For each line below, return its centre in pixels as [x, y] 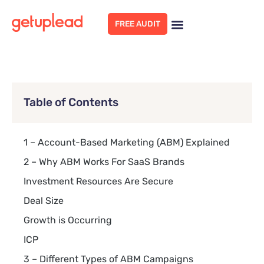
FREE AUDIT [138, 23]
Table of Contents [71, 102]
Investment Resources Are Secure [98, 181]
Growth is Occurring [68, 220]
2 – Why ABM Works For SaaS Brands [104, 162]
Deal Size [44, 201]
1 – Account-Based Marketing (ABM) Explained [127, 142]
